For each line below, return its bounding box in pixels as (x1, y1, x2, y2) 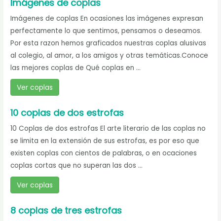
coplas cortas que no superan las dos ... (10, 161, 143, 171)
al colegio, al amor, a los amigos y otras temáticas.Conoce (10, 51, 209, 61)
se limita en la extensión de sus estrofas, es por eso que (10, 136, 200, 146)
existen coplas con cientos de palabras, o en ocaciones (10, 148, 197, 158)
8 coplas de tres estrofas (10, 204, 122, 217)
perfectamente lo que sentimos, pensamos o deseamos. (10, 26, 202, 36)
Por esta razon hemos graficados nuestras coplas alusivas (10, 38, 207, 48)
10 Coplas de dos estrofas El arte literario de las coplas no (10, 124, 206, 134)
